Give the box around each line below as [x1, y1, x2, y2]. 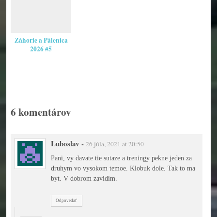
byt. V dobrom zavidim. [50, 174, 117, 182]
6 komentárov [10, 104, 71, 119]
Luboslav [50, 138, 79, 149]
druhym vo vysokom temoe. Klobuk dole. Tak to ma [50, 164, 195, 172]
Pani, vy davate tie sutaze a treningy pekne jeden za [50, 154, 192, 162]
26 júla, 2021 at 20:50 [85, 139, 144, 149]
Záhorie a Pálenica [14, 35, 68, 45]
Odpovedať [56, 198, 77, 203]
